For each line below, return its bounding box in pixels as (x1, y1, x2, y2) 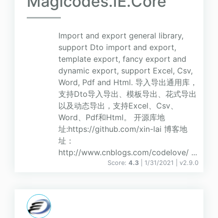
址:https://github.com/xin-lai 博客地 (58, 124, 187, 134)
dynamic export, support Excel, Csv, (58, 66, 193, 76)
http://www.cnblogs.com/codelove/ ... (58, 147, 197, 158)
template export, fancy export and (58, 54, 186, 64)
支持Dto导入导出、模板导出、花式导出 (58, 89, 197, 99)
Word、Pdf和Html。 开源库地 (58, 112, 165, 123)
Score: (108, 159, 128, 167)
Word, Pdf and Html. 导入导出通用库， (58, 77, 198, 88)
